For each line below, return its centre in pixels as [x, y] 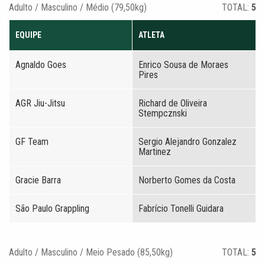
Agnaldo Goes [41, 65]
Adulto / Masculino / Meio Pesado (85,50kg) [91, 252]
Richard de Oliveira [173, 103]
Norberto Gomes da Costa [187, 180]
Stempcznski [163, 113]
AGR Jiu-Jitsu [40, 103]
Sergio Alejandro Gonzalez [188, 142]
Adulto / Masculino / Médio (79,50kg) [78, 7]
